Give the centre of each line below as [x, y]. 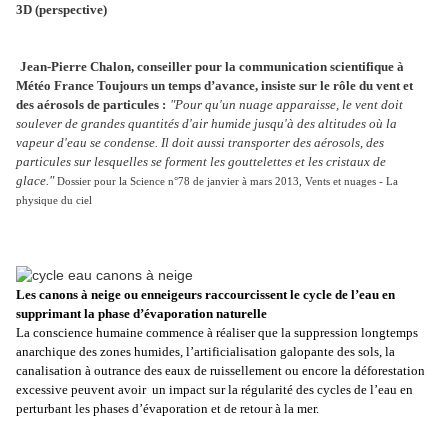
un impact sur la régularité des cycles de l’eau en [282, 390]
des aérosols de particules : [91, 105]
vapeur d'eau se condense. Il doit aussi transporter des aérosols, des [200, 143]
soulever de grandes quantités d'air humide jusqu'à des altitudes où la [206, 124]
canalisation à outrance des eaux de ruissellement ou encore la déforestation [220, 371]
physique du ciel [55, 201]
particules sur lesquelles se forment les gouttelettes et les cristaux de [201, 162]
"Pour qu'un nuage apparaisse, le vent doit [286, 105]
